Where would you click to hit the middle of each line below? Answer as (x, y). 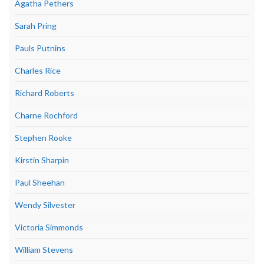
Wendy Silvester (45, 205)
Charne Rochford (46, 115)
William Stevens (44, 250)
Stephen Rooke (43, 138)
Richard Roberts (44, 93)
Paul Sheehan (40, 182)
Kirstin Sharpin (42, 160)
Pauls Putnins (40, 48)
